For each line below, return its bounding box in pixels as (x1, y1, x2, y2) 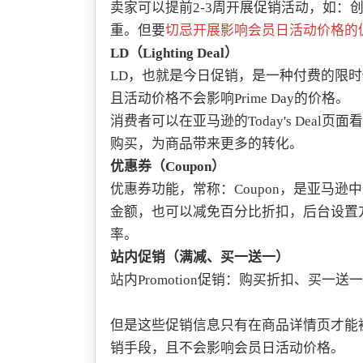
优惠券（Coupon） (109, 159, 225, 175)
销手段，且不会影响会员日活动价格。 (109, 340, 344, 357)
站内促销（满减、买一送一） (109, 250, 289, 266)
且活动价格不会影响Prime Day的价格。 (109, 91, 349, 107)
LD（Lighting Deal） (109, 45, 238, 62)
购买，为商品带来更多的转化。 (109, 136, 303, 152)
